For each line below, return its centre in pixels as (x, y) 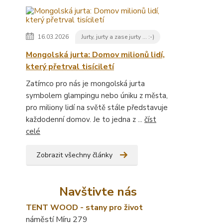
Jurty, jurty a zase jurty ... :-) (118, 37)
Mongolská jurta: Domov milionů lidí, (95, 55)
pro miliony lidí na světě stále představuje (97, 108)
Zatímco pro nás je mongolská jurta (85, 84)
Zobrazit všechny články (74, 155)
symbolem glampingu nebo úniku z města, (97, 96)
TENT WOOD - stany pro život (84, 208)
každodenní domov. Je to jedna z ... (85, 120)
